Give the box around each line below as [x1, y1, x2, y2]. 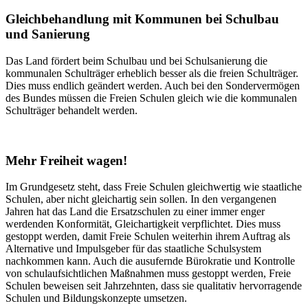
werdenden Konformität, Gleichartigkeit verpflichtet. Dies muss [5, 218, 280, 230]
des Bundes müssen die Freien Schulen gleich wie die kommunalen [5, 91, 297, 104]
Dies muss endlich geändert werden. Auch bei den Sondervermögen [5, 79, 300, 91]
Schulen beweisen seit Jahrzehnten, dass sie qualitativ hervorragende [5, 280, 302, 292]
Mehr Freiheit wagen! [5, 153, 127, 168]
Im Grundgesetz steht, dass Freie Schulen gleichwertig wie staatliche [5, 181, 302, 193]
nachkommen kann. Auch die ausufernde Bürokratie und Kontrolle [5, 255, 295, 267]
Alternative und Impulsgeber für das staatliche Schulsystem [5, 243, 261, 255]
